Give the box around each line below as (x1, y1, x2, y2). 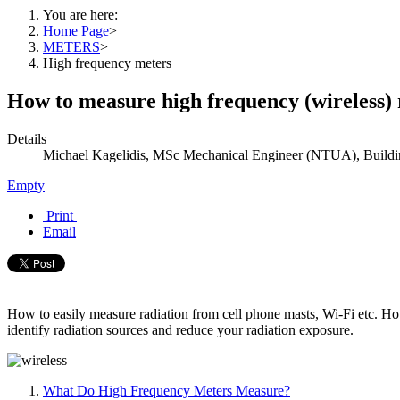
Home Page (43, 23, 109, 38)
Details (7, 130, 46, 146)
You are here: (43, 7, 125, 22)
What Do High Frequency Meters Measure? (43, 382, 290, 398)
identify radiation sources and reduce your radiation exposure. (7, 321, 354, 337)
